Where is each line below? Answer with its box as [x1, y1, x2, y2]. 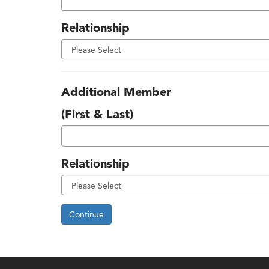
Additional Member [61, 84, 171, 99]
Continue [69, 208, 104, 220]
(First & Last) [61, 106, 133, 121]
